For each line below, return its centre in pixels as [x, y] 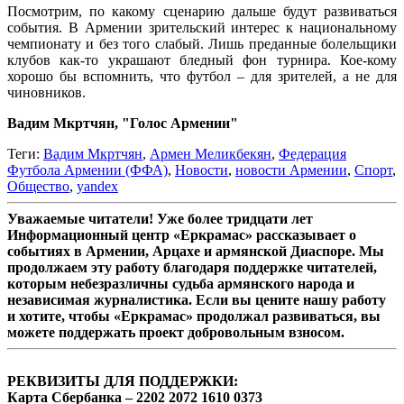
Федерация [312, 153]
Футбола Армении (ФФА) [87, 170]
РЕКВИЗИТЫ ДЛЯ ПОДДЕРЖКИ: [123, 381]
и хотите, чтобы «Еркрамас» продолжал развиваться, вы [194, 316]
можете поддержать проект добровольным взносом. [176, 332]
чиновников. [46, 92]
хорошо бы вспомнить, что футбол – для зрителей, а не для [202, 76]
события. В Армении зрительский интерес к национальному [202, 27]
